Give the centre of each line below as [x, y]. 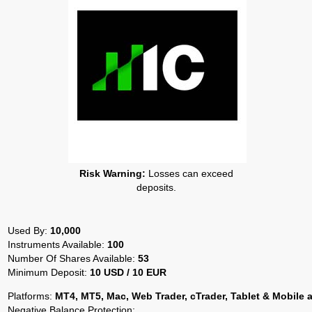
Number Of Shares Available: [73, 258]
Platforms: [31, 296]
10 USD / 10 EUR [128, 272]
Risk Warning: [112, 173]
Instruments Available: [57, 244]
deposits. [156, 187]
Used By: [29, 231]
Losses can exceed [189, 173]
